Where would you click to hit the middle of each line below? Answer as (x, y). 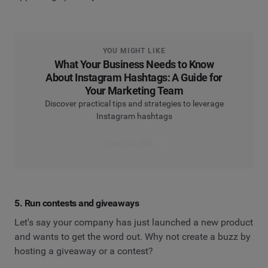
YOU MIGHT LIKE (134, 51)
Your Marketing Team (134, 91)
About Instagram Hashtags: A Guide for (134, 78)
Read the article (129, 143)
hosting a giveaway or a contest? (84, 251)
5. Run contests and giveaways (77, 203)
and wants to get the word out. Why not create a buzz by (133, 236)
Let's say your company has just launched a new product (134, 222)
